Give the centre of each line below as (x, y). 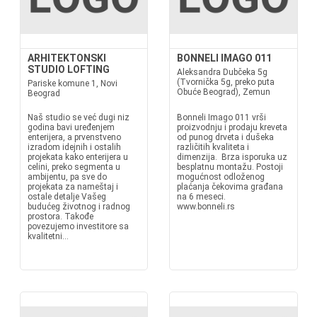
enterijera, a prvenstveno (74, 137)
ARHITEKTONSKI (67, 58)
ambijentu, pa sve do (67, 177)
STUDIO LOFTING (68, 69)
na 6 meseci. (203, 197)
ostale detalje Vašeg (67, 197)
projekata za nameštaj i (73, 187)
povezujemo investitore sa (78, 226)
